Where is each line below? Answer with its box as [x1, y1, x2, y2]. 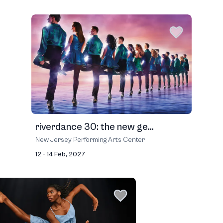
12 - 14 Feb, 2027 [35, 150, 85, 158]
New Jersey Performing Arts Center [35, 136, 145, 144]
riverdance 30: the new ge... [35, 121, 154, 133]
